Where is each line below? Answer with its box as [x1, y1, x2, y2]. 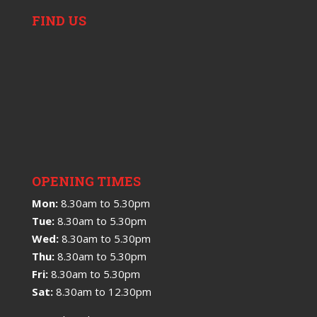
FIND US [31, 12, 86, 30]
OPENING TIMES [31, 172, 141, 190]
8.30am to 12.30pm [52, 284, 151, 299]
